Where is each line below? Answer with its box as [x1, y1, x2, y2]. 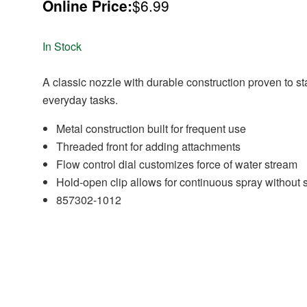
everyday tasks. [42, 92, 119, 108]
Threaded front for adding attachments [56, 138, 241, 155]
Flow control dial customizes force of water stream [56, 156, 298, 173]
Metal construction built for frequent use [56, 121, 247, 137]
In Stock [42, 38, 82, 55]
